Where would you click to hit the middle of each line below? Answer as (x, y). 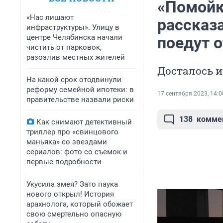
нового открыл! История (70, 194)
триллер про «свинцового (72, 132)
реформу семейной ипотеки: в (80, 90)
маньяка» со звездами (67, 142)
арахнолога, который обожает (80, 204)
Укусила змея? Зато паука (72, 184)
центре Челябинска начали (74, 37)
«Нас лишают (50, 17)
